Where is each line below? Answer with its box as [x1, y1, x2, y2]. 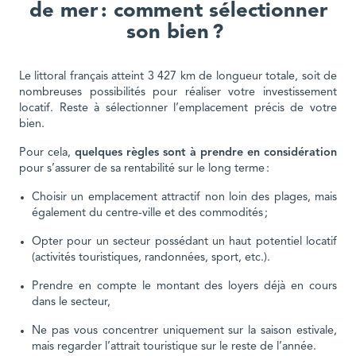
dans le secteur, [32, 296, 114, 309]
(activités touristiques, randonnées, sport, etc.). [32, 252, 273, 265]
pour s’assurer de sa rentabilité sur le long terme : [19, 163, 273, 176]
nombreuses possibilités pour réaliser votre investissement [19, 87, 337, 99]
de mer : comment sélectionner [29, 2, 327, 22]
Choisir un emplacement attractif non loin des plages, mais [32, 192, 337, 204]
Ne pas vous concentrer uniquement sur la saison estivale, [32, 325, 337, 338]
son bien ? [126, 23, 230, 44]
